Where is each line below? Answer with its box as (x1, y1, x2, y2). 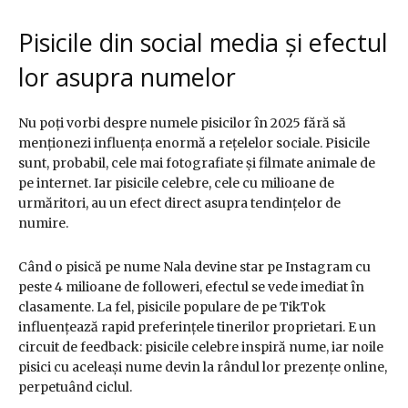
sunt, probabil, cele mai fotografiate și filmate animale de (18, 155, 375, 172)
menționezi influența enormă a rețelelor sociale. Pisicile (18, 135, 370, 152)
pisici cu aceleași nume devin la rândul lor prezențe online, (18, 359, 387, 376)
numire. (18, 215, 68, 232)
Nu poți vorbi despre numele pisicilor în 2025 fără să (18, 115, 346, 132)
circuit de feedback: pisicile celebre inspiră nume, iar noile (18, 339, 383, 356)
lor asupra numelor (18, 60, 236, 95)
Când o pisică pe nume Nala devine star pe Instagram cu (18, 259, 371, 276)
